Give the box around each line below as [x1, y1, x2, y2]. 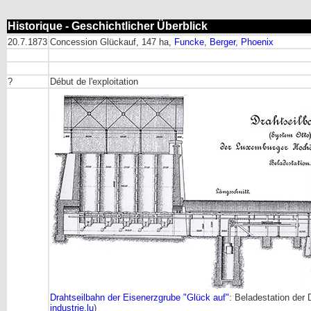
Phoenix [241, 37, 274, 47]
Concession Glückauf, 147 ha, [50, 37, 174, 47]
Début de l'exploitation [50, 76, 138, 87]
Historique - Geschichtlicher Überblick [8, 20, 208, 32]
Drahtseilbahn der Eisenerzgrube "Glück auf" [50, 292, 229, 303]
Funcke [174, 37, 204, 47]
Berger [210, 37, 235, 47]
